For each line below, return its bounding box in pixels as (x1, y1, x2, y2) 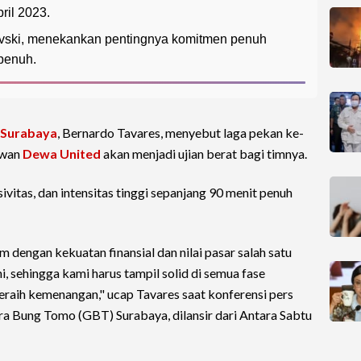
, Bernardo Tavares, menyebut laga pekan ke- (57, 125, 304, 141)
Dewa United (23, 146, 101, 162)
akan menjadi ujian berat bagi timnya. (101, 146, 307, 162)
